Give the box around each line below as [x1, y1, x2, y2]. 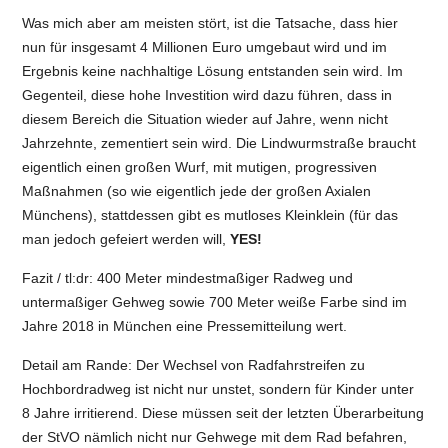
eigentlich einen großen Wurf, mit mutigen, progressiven [22, 159, 378, 176]
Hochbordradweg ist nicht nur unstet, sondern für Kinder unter [22, 381, 415, 398]
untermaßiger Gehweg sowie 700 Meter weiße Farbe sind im [22, 294, 408, 311]
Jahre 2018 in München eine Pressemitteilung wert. [22, 318, 352, 335]
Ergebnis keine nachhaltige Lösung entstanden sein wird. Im [22, 63, 404, 80]
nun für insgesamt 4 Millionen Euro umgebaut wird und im [22, 39, 388, 56]
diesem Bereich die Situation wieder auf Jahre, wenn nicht [22, 111, 389, 128]
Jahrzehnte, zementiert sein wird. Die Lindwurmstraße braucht [22, 135, 417, 152]
